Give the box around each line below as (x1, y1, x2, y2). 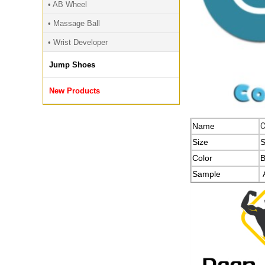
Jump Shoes (49, 60, 95, 69)
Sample (192, 169, 221, 179)
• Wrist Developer (48, 38, 108, 47)
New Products (49, 86, 100, 95)
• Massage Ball (48, 19, 100, 28)
